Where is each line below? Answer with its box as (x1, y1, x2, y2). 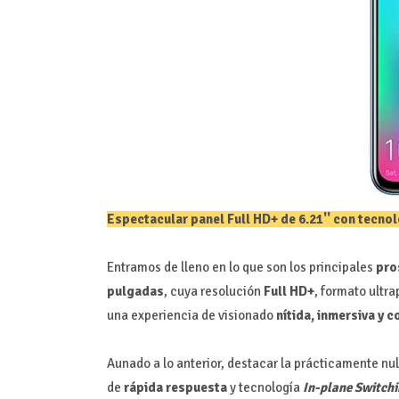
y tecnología (226, 379, 303, 395)
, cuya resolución (163, 282, 264, 299)
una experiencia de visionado (106, 306, 276, 323)
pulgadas (106, 282, 164, 299)
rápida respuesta (120, 379, 227, 395)
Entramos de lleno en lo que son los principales (106, 258, 376, 275)
